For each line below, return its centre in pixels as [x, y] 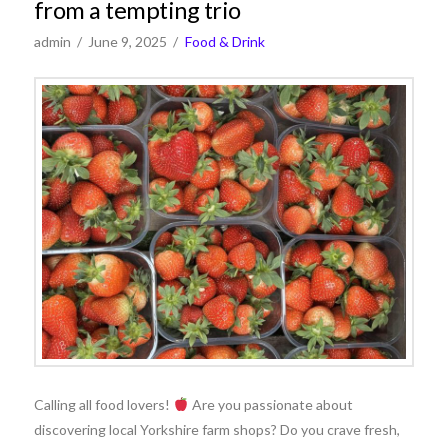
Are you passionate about [270, 404]
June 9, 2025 [128, 41]
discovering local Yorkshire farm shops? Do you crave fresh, [216, 429]
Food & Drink [224, 41]
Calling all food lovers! [103, 404]
